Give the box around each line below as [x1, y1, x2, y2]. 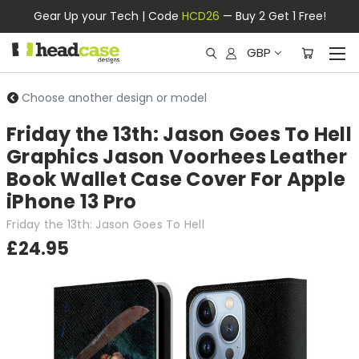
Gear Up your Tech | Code [33, 8, 182, 24]
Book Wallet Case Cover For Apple [6, 166, 345, 192]
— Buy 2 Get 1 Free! [219, 8, 326, 24]
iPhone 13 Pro [6, 188, 137, 215]
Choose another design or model [22, 90, 207, 106]
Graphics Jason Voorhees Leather [6, 143, 347, 170]
